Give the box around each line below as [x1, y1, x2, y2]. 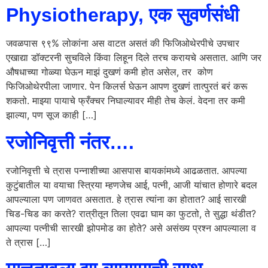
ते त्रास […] [6, 236, 51, 248]
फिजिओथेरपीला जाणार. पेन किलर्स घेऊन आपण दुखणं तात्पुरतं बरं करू [6, 80, 248, 93]
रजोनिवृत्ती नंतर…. [6, 131, 134, 153]
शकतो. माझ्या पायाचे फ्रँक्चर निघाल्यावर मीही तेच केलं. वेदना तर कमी [6, 95, 245, 107]
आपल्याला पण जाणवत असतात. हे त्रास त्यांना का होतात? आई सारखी [6, 193, 246, 205]
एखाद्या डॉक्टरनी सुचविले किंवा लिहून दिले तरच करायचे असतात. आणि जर [6, 51, 261, 64]
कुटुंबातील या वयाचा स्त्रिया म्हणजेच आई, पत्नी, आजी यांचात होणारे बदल [6, 178, 257, 191]
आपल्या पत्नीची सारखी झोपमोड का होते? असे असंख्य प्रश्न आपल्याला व [6, 221, 256, 234]
